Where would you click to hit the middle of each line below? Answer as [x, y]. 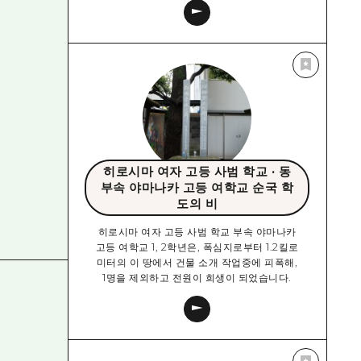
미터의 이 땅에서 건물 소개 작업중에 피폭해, [197, 263]
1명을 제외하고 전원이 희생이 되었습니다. [197, 278]
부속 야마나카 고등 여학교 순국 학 [197, 187]
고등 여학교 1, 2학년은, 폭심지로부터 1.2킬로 [197, 247]
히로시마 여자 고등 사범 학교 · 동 [197, 171]
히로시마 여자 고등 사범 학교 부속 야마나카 [197, 232]
